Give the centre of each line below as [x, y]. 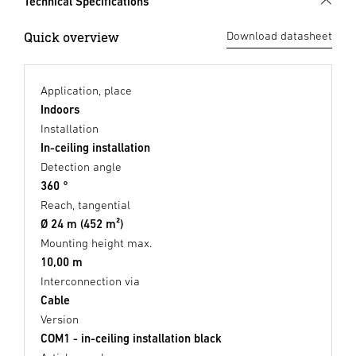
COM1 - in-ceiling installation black [131, 339]
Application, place [86, 91]
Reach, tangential [85, 205]
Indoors [60, 110]
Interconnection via [90, 281]
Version [60, 319]
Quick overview [72, 37]
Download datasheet [279, 36]
